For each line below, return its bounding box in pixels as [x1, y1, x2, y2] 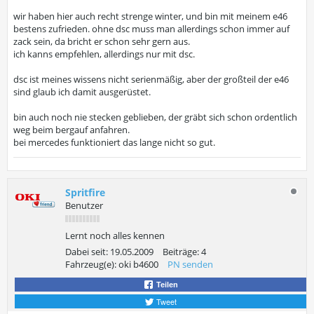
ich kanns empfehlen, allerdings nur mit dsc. [13, 48, 195, 60]
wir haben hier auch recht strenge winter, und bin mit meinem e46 [13, 10, 287, 22]
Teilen [154, 280, 178, 289]
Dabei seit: [65, 245, 108, 258]
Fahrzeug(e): [65, 258, 116, 271]
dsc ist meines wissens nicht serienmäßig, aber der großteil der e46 [13, 73, 289, 86]
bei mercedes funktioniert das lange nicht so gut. [13, 136, 215, 149]
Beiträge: [163, 245, 199, 258]
